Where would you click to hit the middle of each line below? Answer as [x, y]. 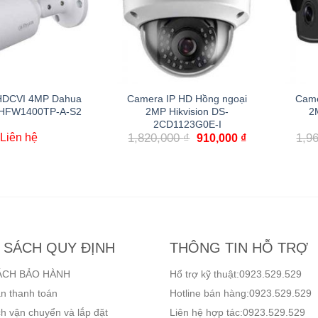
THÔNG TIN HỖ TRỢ [239, 247]
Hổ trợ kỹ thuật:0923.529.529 [236, 274]
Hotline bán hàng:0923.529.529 [241, 293]
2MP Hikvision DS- [187, 112]
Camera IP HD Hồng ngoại [187, 99]
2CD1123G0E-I [187, 125]
